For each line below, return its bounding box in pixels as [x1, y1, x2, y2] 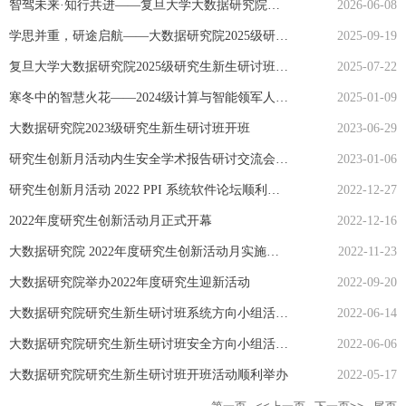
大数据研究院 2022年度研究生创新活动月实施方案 [266, 244, 279, 258]
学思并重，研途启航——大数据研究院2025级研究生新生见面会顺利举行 [275, 28, 288, 43]
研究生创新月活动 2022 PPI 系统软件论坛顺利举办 [267, 182, 280, 197]
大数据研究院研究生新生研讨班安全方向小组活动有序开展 [275, 336, 288, 351]
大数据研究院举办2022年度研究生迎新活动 [9, 275, 250, 289]
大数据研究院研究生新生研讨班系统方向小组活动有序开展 [275, 305, 288, 320]
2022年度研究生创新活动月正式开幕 [9, 213, 212, 227]
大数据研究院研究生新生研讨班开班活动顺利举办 [9, 367, 288, 382]
